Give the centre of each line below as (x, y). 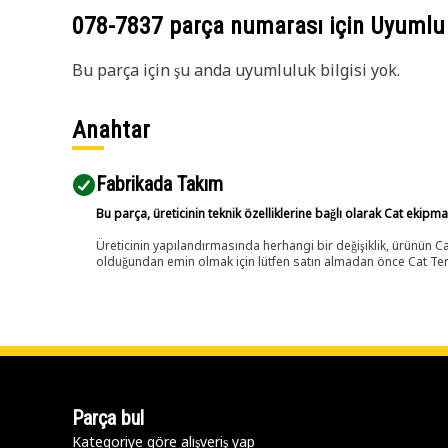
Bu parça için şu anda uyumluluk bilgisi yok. (236, 70)
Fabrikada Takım (159, 184)
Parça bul (108, 418)
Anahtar (111, 130)
